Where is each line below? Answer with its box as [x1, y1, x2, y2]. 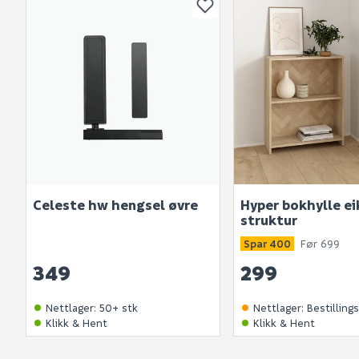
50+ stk [99, 301, 138, 315]
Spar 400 [244, 236, 292, 251]
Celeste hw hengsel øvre [33, 196, 198, 214]
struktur [240, 212, 298, 229]
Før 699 [301, 236, 341, 251]
